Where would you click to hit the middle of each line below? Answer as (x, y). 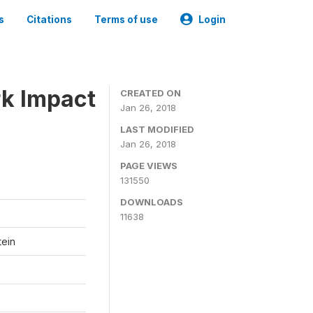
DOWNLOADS (152, 202)
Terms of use (126, 20)
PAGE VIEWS (149, 166)
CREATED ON (151, 93)
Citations (49, 20)
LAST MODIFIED (157, 129)
